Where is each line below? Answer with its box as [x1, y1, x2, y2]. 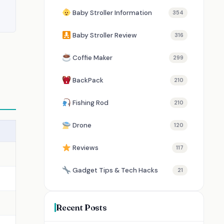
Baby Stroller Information [72, 8, 152, 17]
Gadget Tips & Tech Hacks [72, 166, 158, 174]
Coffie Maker [72, 53, 112, 62]
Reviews [72, 143, 98, 152]
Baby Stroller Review [72, 31, 137, 39]
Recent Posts [56, 202, 107, 212]
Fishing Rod [72, 98, 108, 107]
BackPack [72, 76, 103, 84]
